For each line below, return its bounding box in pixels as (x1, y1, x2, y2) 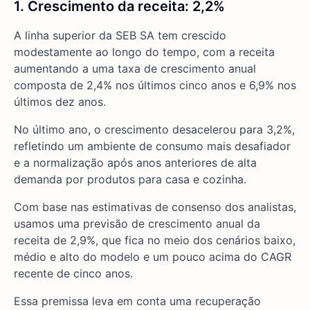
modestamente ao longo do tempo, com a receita (14, 45, 275, 59)
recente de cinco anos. (14, 266, 133, 280)
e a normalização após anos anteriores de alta (14, 156, 257, 170)
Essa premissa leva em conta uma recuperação (14, 294, 261, 308)
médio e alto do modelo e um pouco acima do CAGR (14, 250, 291, 264)
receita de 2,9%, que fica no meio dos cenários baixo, (14, 233, 295, 247)
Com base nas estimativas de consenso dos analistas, (14, 200, 296, 214)
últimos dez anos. (14, 95, 106, 109)
